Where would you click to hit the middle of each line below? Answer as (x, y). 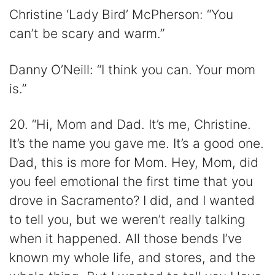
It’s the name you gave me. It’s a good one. (137, 143)
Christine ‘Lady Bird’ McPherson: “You (121, 15)
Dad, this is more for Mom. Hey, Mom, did (134, 162)
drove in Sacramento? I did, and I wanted (132, 200)
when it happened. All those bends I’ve (126, 238)
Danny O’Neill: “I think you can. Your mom (132, 69)
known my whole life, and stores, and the (132, 257)
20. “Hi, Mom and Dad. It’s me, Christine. (130, 124)
